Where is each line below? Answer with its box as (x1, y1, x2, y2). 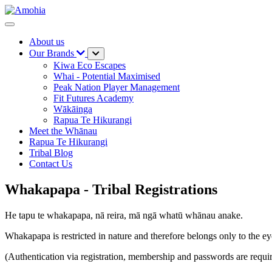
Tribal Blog (29, 148, 73, 158)
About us (29, 36, 64, 47)
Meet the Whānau (29, 126, 97, 136)
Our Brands (29, 48, 74, 58)
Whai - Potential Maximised (53, 71, 160, 81)
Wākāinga (53, 104, 92, 114)
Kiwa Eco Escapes (53, 60, 126, 70)
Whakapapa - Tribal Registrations (5, 181, 217, 197)
